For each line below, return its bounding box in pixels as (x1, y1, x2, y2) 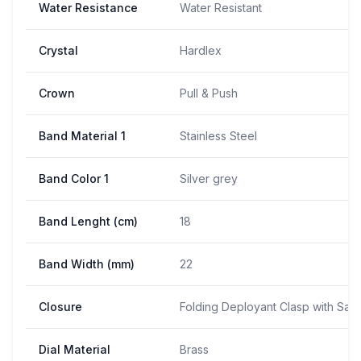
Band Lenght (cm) (39, 214, 138, 228)
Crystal (39, 43, 78, 57)
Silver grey (180, 171, 238, 185)
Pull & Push (180, 85, 238, 100)
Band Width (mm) (39, 256, 135, 271)
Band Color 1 (39, 171, 109, 185)
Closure (39, 299, 82, 313)
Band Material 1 (39, 128, 126, 143)
